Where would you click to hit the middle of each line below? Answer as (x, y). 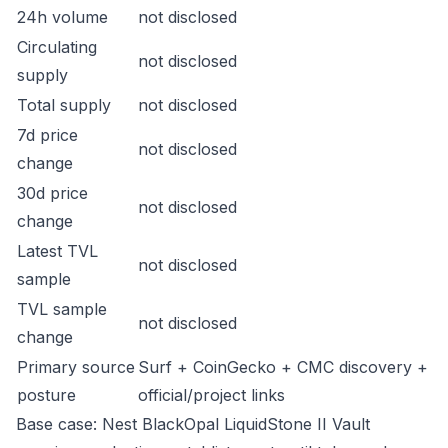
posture (46, 395)
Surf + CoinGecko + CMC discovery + (283, 367)
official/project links (211, 395)
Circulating (57, 47)
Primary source (76, 367)
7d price (47, 135)
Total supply (64, 105)
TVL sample (62, 309)
